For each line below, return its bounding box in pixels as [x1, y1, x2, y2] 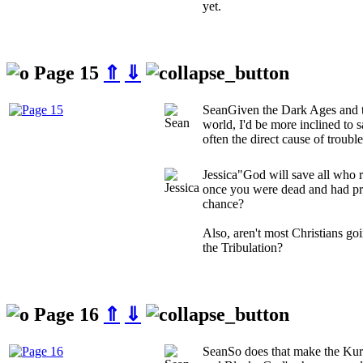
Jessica [203, 168, 237, 182]
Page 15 [29, 62, 104, 84]
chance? [203, 197, 244, 211]
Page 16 [29, 304, 104, 326]
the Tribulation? [203, 241, 283, 255]
